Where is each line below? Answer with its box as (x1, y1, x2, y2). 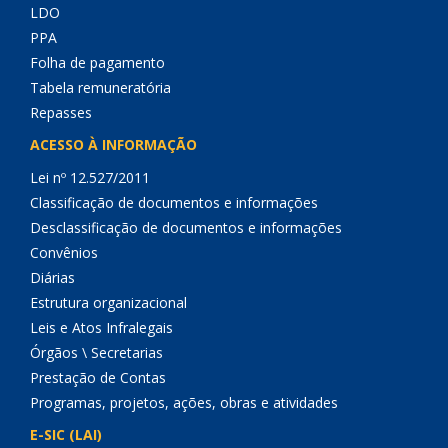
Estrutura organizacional (30, 293, 187, 312)
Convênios (30, 243, 98, 262)
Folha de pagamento (30, 53, 165, 72)
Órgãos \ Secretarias (30, 343, 163, 362)
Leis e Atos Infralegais (30, 318, 173, 337)
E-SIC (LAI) (30, 425, 102, 444)
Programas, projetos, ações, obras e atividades (30, 393, 338, 412)
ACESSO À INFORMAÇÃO (30, 135, 197, 154)
